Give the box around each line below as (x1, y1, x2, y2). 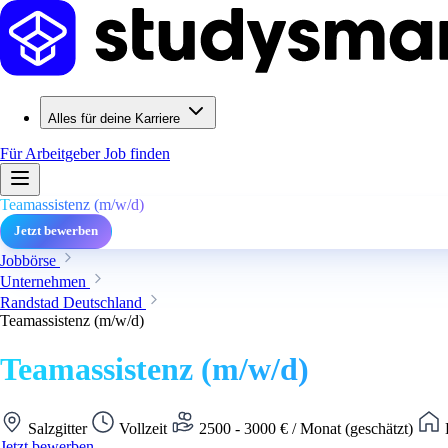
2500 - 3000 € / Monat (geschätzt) (195, 419, 417, 437)
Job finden (104, 145, 170, 162)
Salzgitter (24, 419, 91, 437)
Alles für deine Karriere (48, 111, 180, 126)
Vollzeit (115, 419, 171, 437)
